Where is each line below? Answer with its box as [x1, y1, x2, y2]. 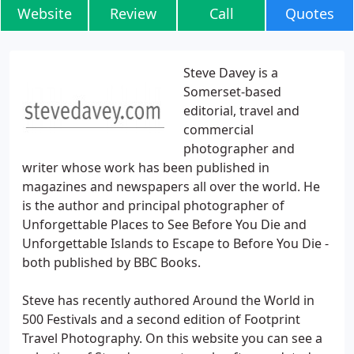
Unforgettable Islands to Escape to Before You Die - [22, 235, 329, 252]
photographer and [183, 140, 295, 157]
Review [109, 4, 156, 23]
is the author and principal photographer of [22, 197, 284, 214]
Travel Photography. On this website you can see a [22, 330, 322, 347]
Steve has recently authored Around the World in [22, 292, 314, 309]
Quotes [285, 4, 334, 23]
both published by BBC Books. [22, 254, 201, 271]
